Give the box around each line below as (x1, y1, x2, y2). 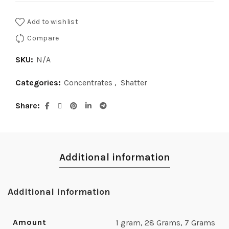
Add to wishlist (27, 17, 78, 26)
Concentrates (64, 78, 112, 88)
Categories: (15, 78, 63, 88)
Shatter (121, 78, 147, 88)
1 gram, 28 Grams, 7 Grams (116, 218, 215, 228)
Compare (27, 34, 59, 43)
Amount (13, 217, 47, 227)
